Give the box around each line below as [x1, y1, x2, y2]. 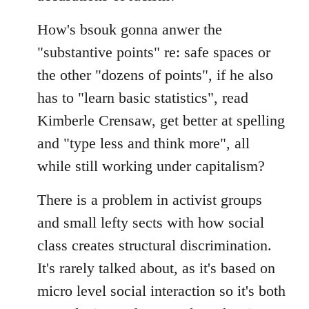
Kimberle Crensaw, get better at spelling [37, 112, 285, 129]
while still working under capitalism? [37, 157, 265, 175]
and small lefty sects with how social [37, 214, 264, 231]
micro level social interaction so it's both [37, 282, 286, 299]
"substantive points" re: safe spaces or [37, 43, 270, 61]
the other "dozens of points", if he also [37, 66, 273, 83]
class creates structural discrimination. [37, 237, 272, 254]
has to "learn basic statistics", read [37, 89, 248, 106]
